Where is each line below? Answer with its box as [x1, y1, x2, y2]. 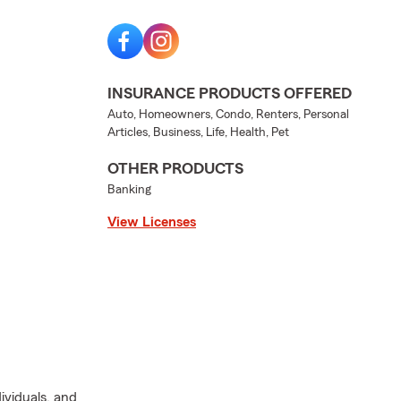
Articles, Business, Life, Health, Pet [107, 126, 289, 139]
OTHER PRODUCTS [107, 160, 243, 176]
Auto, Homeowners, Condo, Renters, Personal [107, 108, 349, 121]
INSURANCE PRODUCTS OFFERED [107, 85, 352, 101]
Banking [107, 183, 151, 196]
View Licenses [107, 215, 196, 229]
